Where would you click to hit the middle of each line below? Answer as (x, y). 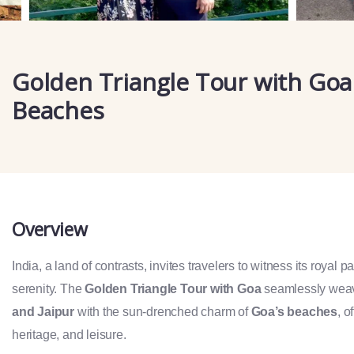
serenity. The (49, 288)
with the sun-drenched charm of (163, 311)
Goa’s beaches (294, 311)
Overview (50, 229)
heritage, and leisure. (69, 334)
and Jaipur (43, 311)
